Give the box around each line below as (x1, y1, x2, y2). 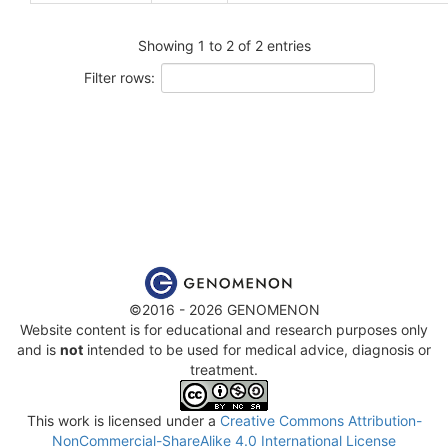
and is (17, 340, 60, 358)
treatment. (190, 360, 258, 378)
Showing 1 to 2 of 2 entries (137, 36, 311, 54)
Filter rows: (83, 68, 155, 86)
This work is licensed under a (26, 411, 220, 429)
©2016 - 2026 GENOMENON (128, 300, 320, 318)
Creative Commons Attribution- (219, 411, 422, 429)
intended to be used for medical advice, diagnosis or (83, 340, 431, 358)
